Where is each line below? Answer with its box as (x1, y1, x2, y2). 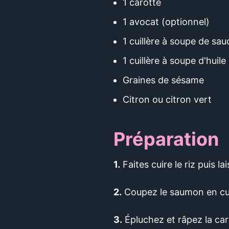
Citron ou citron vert (123, 94, 212, 105)
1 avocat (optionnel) (123, 16, 210, 27)
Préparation (113, 128, 219, 150)
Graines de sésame (123, 75, 204, 85)
